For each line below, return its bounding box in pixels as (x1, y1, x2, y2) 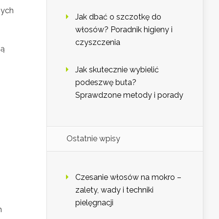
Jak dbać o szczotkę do (75, 12, 161, 22)
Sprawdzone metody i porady (75, 90, 183, 100)
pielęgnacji (75, 198, 113, 208)
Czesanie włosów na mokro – (75, 173, 181, 182)
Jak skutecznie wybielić (75, 65, 159, 75)
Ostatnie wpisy (66, 134, 120, 144)
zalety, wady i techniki (75, 185, 153, 195)
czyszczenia (75, 38, 120, 47)
